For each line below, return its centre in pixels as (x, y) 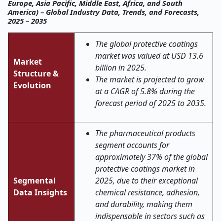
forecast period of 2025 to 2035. (151, 103)
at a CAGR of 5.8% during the (145, 91)
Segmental (35, 181)
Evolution (32, 85)
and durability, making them (144, 204)
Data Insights (40, 192)
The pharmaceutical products (145, 133)
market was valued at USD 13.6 (149, 56)
